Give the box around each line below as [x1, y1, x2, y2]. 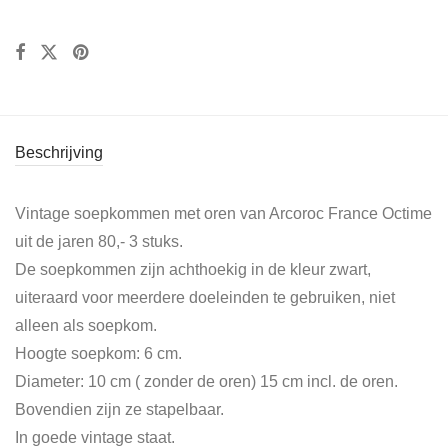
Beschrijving [15, 143, 103, 161]
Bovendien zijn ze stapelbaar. [15, 400, 224, 418]
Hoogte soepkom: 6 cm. [15, 344, 182, 362]
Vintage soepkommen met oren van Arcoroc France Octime [15, 204, 432, 222]
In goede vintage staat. [15, 428, 175, 446]
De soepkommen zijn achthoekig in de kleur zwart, [15, 260, 371, 278]
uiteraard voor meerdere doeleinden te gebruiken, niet [15, 288, 395, 306]
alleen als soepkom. [15, 316, 157, 334]
